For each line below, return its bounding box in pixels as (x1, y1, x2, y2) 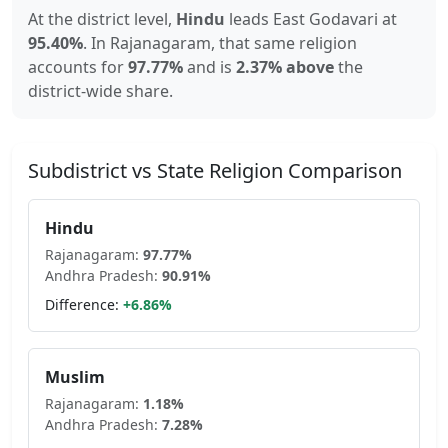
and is (183, 56, 236, 78)
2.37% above (236, 56, 334, 78)
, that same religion (211, 32, 357, 54)
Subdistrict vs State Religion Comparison (28, 157, 402, 184)
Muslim (45, 366, 105, 388)
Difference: (45, 295, 119, 314)
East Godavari (273, 8, 378, 30)
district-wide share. (28, 80, 173, 102)
